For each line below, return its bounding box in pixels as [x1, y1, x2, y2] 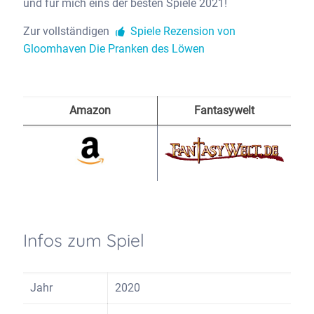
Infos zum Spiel [23, 229, 144, 252]
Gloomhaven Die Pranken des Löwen [23, 42, 205, 56]
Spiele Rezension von [128, 25, 236, 39]
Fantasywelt [194, 104, 254, 118]
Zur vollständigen [23, 25, 112, 39]
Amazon [69, 104, 111, 118]
